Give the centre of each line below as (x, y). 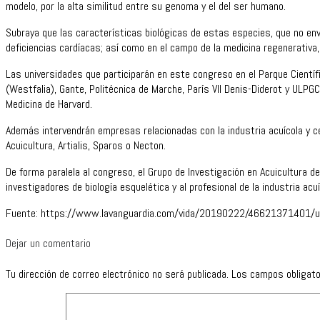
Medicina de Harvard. (49, 104)
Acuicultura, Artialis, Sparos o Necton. (86, 146)
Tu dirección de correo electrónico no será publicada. (117, 274)
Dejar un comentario (48, 243)
